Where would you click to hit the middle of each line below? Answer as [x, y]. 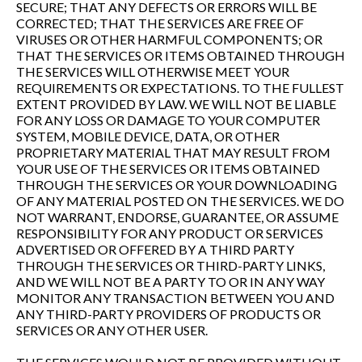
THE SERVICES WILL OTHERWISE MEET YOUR [153, 72]
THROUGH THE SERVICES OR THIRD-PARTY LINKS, [170, 265]
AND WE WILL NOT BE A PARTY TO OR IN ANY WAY [170, 282]
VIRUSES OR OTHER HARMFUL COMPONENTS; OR [169, 39]
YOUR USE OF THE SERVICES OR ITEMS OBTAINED [168, 168]
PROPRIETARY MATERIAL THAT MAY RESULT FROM [173, 152]
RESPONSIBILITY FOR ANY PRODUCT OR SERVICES [170, 233]
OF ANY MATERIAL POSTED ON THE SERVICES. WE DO [180, 201]
